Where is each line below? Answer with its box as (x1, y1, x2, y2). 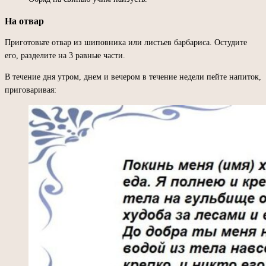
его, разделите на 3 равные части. (5, 50, 125, 60)
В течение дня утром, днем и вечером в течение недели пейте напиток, (5, 72, 261, 81)
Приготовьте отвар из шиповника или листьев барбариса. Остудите (5, 37, 247, 47)
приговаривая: (5, 85, 56, 94)
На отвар (5, 15, 44, 26)
